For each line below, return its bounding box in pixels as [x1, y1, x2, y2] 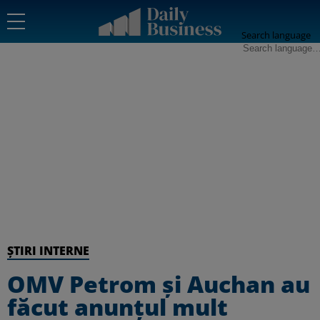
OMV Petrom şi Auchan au [7, 269, 310, 299]
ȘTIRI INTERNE [7, 243, 89, 259]
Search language [241, 29, 311, 41]
